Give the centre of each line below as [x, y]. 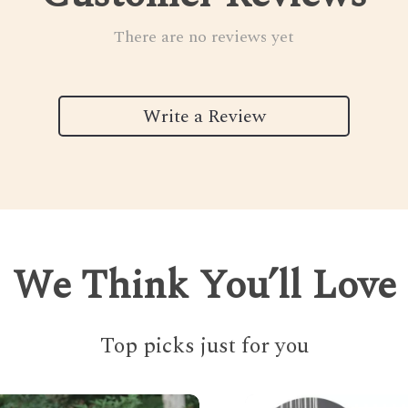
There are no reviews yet [204, 37]
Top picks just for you [204, 347]
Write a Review [204, 116]
